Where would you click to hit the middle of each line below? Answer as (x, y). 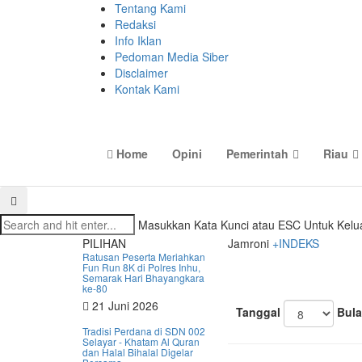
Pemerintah (257, 154)
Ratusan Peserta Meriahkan (144, 257)
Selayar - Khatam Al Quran (141, 341)
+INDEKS (296, 243)
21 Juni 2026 (124, 305)
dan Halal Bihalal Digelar (138, 352)
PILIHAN (104, 243)
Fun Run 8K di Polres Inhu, (141, 267)
